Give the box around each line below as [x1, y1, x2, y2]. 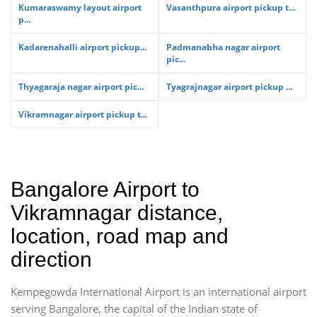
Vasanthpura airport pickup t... [166, 1, 295, 13]
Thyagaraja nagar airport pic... [18, 81, 144, 93]
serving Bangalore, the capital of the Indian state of [11, 301, 258, 316]
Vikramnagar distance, [11, 201, 223, 224]
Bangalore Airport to [11, 178, 200, 201]
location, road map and [11, 224, 229, 248]
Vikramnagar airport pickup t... [18, 108, 147, 120]
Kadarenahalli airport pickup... [18, 41, 146, 53]
